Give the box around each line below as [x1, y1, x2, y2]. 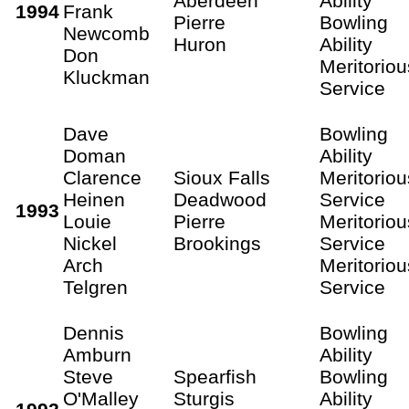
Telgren [63, 276, 128, 298]
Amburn [63, 343, 131, 365]
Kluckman [63, 66, 150, 88]
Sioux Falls [173, 166, 270, 188]
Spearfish [173, 365, 257, 387]
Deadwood [173, 188, 267, 210]
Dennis [63, 321, 124, 343]
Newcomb [63, 22, 150, 44]
